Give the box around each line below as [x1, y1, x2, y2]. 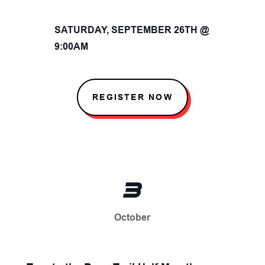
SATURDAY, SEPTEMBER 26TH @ [54, 24, 209, 35]
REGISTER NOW [92, 92, 173, 102]
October [114, 212, 151, 223]
